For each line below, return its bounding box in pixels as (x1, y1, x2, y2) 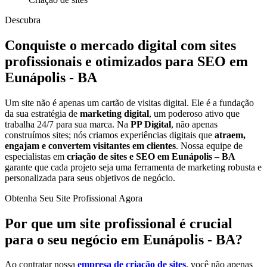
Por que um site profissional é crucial (5, 215, 232, 231)
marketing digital (80, 108, 149, 119)
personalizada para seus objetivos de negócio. (5, 172, 175, 183)
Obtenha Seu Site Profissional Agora (5, 193, 142, 203)
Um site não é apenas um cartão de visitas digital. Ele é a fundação (5, 97, 254, 108)
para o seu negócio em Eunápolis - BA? (5, 231, 243, 247)
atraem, (215, 129, 246, 140)
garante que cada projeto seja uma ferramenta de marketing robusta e (5, 162, 262, 172)
